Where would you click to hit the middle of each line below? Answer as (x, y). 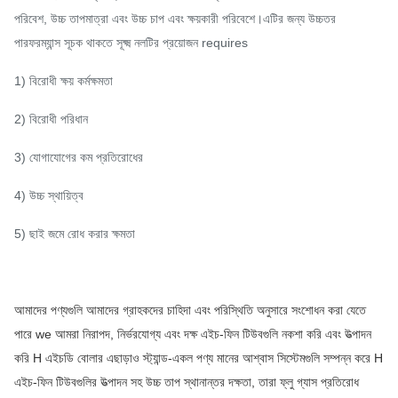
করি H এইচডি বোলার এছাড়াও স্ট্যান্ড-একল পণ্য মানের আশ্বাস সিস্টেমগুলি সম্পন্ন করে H (199, 358)
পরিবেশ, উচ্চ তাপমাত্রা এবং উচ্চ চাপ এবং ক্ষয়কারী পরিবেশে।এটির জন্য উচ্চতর (175, 19)
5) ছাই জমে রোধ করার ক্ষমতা (75, 234)
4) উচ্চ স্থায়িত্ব (49, 195)
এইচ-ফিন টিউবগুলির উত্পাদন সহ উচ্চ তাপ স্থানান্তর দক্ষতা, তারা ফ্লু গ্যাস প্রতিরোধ (187, 382)
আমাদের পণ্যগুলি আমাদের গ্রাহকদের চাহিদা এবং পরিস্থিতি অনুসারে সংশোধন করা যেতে (190, 310)
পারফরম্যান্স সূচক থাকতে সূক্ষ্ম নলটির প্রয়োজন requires (131, 43)
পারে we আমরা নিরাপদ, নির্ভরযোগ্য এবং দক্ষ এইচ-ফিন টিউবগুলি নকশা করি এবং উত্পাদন (193, 334)
